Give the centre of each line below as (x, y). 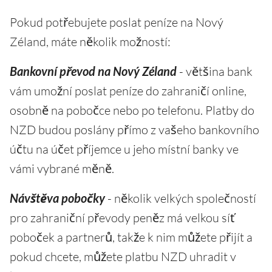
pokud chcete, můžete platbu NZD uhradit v (123, 256)
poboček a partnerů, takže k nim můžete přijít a (131, 237)
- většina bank (215, 71)
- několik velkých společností (181, 198)
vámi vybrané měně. (62, 168)
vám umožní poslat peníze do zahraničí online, (128, 90)
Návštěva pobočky (57, 198)
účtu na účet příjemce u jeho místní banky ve (124, 149)
